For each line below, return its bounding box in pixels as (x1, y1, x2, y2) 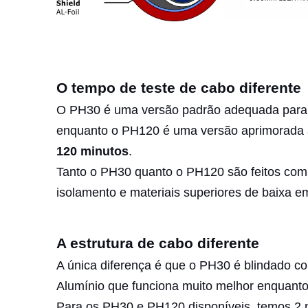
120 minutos (56, 144, 129, 159)
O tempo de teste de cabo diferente (56, 80, 301, 96)
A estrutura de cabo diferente (56, 235, 259, 252)
